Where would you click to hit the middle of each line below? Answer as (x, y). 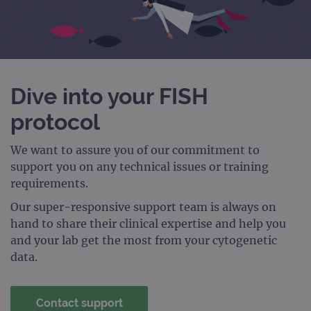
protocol (55, 122)
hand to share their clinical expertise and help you (148, 224)
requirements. (49, 184)
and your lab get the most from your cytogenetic (144, 241)
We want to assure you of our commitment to (135, 150)
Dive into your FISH (109, 96)
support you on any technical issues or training (140, 167)
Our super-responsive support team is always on (143, 207)
